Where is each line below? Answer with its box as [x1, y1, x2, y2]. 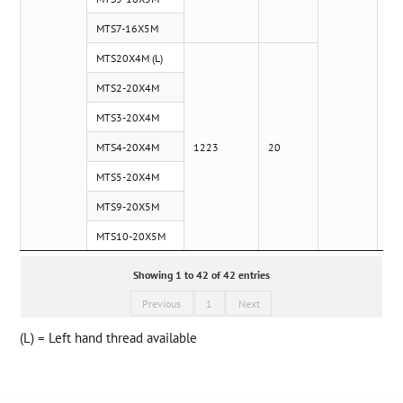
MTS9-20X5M [96, 199, 160, 214]
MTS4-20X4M [96, 139, 160, 155]
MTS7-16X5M [96, 21, 159, 36]
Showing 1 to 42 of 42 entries [133, 267, 270, 282]
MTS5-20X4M [96, 169, 160, 184]
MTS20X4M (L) [96, 50, 164, 66]
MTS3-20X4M [96, 110, 160, 125]
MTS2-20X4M [96, 80, 160, 95]
